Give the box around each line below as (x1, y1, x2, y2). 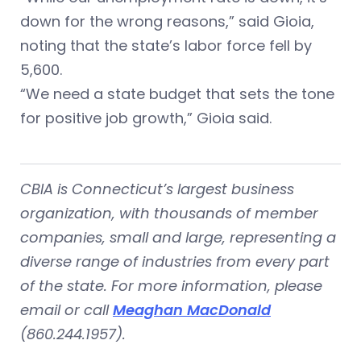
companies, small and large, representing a (20, 227, 336, 247)
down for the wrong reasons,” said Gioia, (20, 11, 314, 31)
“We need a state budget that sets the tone (20, 84, 334, 104)
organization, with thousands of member (20, 203, 318, 223)
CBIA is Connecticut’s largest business (20, 179, 294, 199)
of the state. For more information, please (20, 276, 322, 296)
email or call (20, 300, 113, 320)
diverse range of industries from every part (20, 251, 330, 272)
